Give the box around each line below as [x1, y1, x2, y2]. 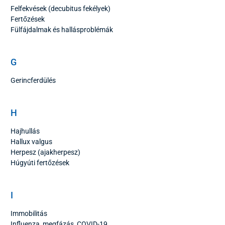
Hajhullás [11, 127, 40, 135]
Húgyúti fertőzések [11, 158, 69, 167]
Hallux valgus [11, 137, 52, 146]
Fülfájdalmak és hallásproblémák [11, 25, 113, 34]
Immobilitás [11, 209, 47, 217]
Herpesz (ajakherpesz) [11, 148, 80, 156]
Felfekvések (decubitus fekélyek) [11, 4, 110, 13]
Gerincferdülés [11, 76, 56, 84]
